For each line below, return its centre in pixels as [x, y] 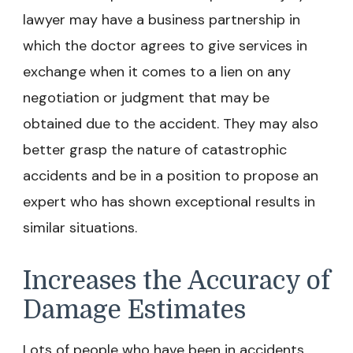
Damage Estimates [134, 310]
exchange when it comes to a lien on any [157, 72]
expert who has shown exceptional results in [169, 202]
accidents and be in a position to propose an [171, 176]
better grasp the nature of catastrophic [155, 150]
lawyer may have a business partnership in [162, 20]
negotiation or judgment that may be [146, 98]
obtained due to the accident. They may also [171, 124]
